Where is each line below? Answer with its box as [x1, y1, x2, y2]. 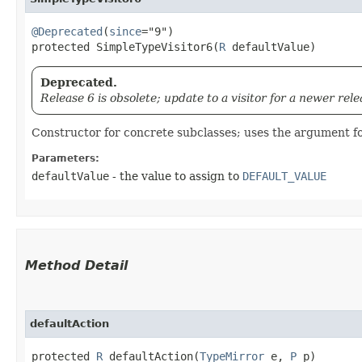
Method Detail [25, 257, 128, 273]
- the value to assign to [109, 169, 242, 183]
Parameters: [32, 152, 99, 164]
